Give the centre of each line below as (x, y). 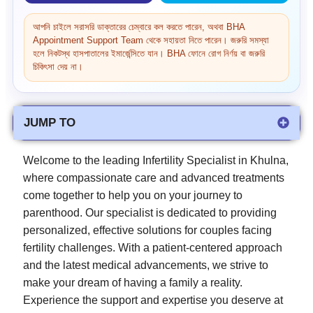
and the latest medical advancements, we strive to (146, 265)
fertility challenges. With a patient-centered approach (153, 248)
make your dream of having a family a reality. (133, 283)
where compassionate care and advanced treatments (154, 178)
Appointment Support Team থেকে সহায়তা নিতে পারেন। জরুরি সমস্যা (151, 41)
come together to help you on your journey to (133, 195)
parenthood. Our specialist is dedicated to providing (150, 213)
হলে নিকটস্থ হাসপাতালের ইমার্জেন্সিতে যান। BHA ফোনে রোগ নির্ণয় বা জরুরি (149, 54)
